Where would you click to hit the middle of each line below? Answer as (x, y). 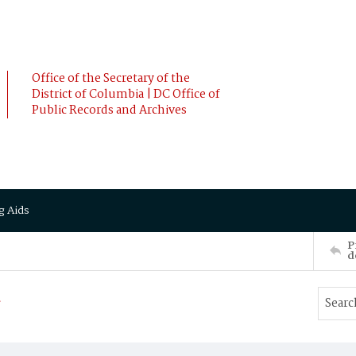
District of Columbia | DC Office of (126, 95)
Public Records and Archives (109, 110)
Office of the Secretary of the (111, 79)
